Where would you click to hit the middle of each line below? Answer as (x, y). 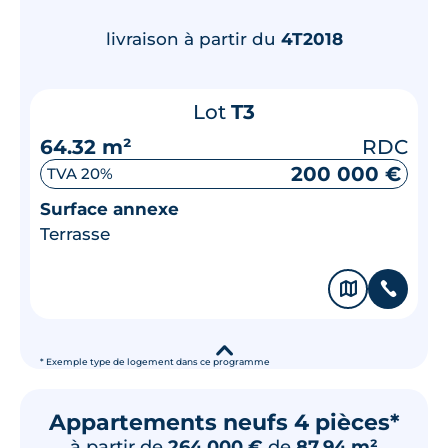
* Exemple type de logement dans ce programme (155, 361)
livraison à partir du (193, 38)
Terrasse (75, 233)
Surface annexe (109, 208)
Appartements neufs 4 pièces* (224, 422)
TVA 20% (80, 173)
